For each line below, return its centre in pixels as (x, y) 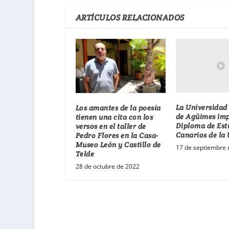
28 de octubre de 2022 (107, 166)
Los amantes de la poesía (118, 108)
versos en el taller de (111, 126)
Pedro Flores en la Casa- (117, 135)
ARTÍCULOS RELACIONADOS (130, 17)
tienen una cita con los (114, 117)
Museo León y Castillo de (118, 144)
